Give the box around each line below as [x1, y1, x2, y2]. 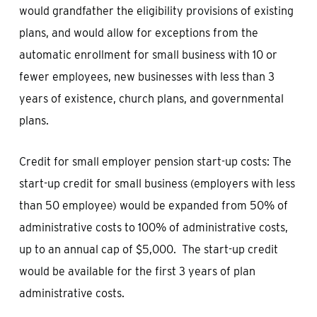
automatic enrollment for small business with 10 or [18, 48, 277, 62]
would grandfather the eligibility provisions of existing [18, 4, 294, 18]
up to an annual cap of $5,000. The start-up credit [18, 243, 278, 256]
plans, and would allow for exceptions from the [18, 26, 258, 40]
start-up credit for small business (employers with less [18, 177, 295, 190]
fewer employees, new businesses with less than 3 [18, 70, 275, 83]
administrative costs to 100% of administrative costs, [18, 221, 288, 234]
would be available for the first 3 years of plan [18, 265, 255, 278]
